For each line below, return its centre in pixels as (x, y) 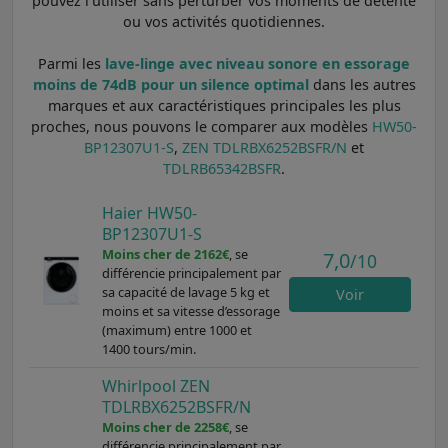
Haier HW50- (149, 212)
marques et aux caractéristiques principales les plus (224, 105)
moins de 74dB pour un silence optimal (170, 84)
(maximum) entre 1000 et (176, 329)
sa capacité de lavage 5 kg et (185, 291)
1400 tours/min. (148, 348)
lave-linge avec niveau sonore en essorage (257, 63)
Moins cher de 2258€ (165, 426)
